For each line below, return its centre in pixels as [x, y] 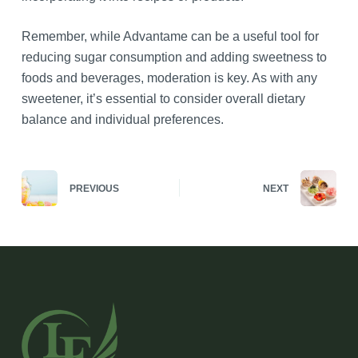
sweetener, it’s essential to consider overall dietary [163, 98]
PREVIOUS [94, 189]
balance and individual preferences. [122, 119]
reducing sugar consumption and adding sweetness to [174, 57]
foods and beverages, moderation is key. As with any [169, 78]
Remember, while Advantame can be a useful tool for [170, 36]
